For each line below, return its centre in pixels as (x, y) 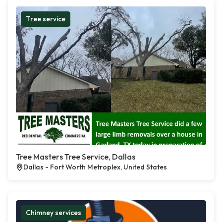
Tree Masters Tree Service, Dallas (76, 157)
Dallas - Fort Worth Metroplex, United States (95, 167)
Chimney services (54, 213)
